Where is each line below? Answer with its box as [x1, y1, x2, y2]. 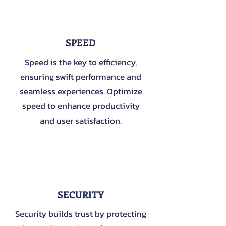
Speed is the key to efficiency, [24, 55, 137, 69]
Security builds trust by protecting [15, 207, 146, 220]
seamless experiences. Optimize [19, 85, 142, 98]
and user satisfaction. [40, 114, 122, 127]
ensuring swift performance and [20, 70, 141, 83]
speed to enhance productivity [22, 99, 140, 112]
